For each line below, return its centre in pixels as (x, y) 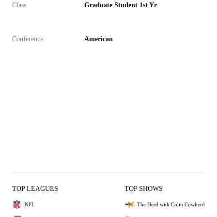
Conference (28, 39)
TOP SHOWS (144, 189)
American (99, 39)
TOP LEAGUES (35, 189)
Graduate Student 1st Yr (121, 5)
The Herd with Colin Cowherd (171, 204)
